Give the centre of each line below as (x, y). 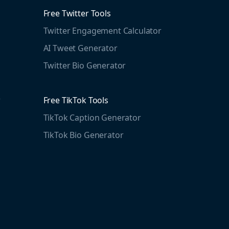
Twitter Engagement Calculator (102, 30)
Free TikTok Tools (76, 100)
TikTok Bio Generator (83, 135)
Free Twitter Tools (77, 13)
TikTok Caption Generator (92, 117)
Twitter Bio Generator (85, 65)
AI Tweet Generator (80, 48)
